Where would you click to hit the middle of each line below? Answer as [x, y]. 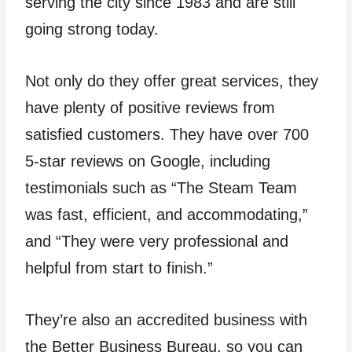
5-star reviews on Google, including [148, 161]
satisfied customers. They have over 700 [167, 134]
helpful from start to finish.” [119, 268]
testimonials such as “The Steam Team [161, 188]
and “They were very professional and [157, 241]
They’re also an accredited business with [166, 320]
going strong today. [92, 29]
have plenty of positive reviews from [150, 108]
